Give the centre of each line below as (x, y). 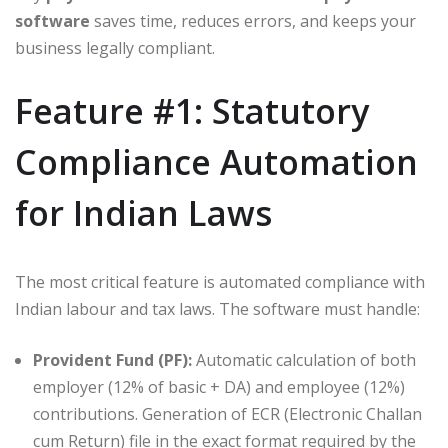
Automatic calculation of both (304, 359)
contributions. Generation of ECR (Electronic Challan (227, 413)
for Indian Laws (143, 212)
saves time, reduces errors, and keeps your (253, 20)
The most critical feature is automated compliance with (220, 281)
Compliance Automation (216, 161)
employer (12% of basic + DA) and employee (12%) (219, 386)
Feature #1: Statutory (192, 110)
